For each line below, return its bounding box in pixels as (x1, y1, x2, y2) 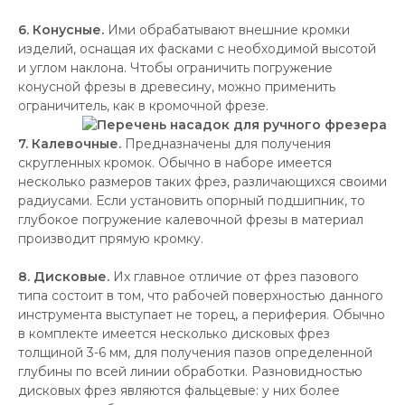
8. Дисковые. (18, 268, 109, 285)
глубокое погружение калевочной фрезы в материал (18, 212, 363, 228)
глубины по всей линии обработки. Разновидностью (18, 363, 363, 380)
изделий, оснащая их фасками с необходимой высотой (18, 41, 376, 57)
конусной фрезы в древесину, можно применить (18, 79, 335, 95)
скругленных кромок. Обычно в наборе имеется (18, 155, 332, 171)
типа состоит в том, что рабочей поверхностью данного (18, 287, 383, 304)
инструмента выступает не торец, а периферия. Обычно (18, 306, 385, 323)
